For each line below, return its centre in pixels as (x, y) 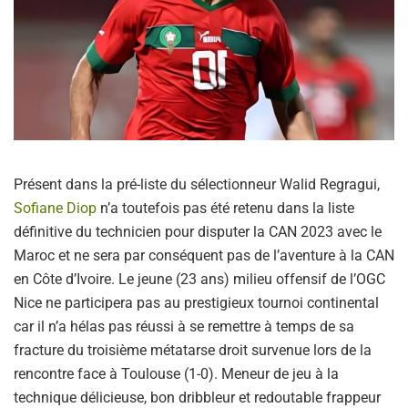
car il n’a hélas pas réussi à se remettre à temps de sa (184, 326)
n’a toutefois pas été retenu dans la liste (225, 208)
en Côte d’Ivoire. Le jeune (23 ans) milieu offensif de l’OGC (199, 279)
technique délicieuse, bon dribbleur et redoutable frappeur (197, 397)
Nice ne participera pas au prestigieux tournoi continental (196, 302)
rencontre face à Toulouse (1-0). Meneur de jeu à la (176, 373)
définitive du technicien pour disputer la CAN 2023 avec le (198, 231)
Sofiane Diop (55, 208)
